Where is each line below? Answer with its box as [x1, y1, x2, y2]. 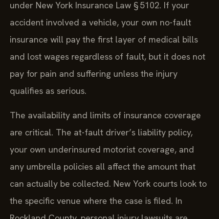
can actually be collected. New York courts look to [10, 177, 207, 189]
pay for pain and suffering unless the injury [10, 68, 177, 80]
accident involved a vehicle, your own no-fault [10, 17, 191, 28]
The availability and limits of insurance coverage [10, 109, 201, 121]
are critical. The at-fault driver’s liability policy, [10, 126, 193, 138]
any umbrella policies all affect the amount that [10, 160, 196, 172]
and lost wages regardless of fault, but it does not [10, 51, 205, 63]
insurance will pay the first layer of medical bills [10, 34, 198, 45]
